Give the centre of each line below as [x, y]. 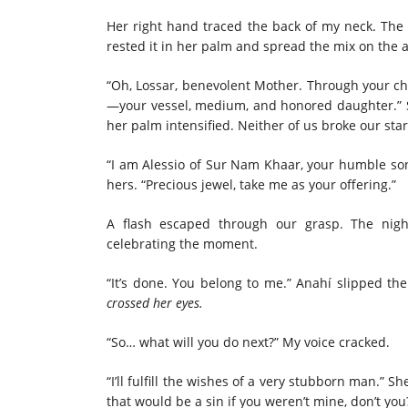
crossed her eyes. [155, 302]
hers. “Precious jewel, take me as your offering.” [251, 184]
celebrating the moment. [182, 243]
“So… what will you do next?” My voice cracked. [248, 342]
